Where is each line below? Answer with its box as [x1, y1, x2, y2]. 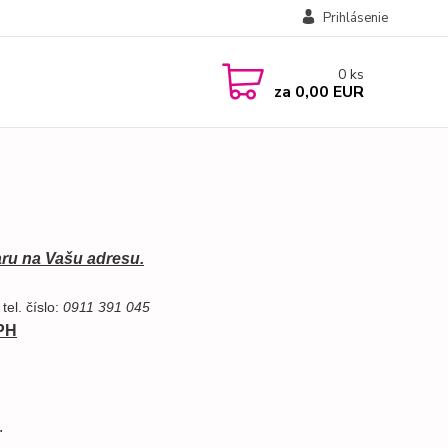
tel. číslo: [2, 299, 59, 315]
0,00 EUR [290, 80, 364, 103]
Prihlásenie [322, 9, 388, 27]
